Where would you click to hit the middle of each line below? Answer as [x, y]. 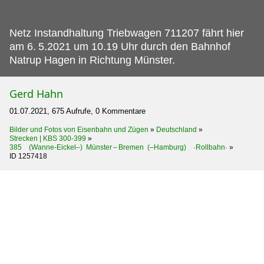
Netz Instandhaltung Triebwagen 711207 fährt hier [127, 33]
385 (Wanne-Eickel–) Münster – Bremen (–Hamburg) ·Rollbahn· [118, 147]
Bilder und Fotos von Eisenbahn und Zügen [79, 129]
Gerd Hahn [36, 93]
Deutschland [176, 129]
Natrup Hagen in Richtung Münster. [92, 60]
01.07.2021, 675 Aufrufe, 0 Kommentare [77, 111]
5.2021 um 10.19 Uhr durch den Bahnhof [134, 46]
